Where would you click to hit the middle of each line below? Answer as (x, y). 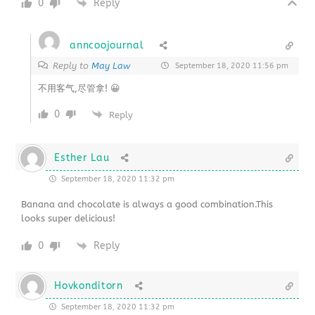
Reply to (72, 65)
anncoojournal (107, 45)
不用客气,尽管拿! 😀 (79, 88)
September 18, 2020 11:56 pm (230, 65)
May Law (111, 65)
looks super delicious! (69, 218)
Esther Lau (82, 157)
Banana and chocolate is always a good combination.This (147, 204)
